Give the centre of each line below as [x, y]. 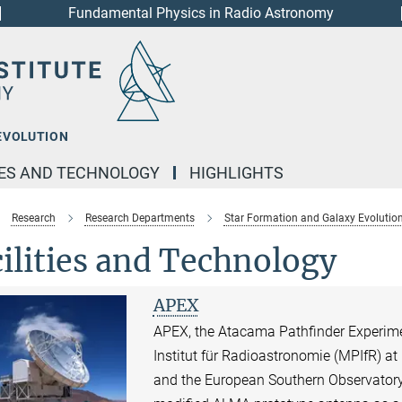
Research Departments [140, 218]
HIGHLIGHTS [236, 173]
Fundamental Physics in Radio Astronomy [201, 13]
